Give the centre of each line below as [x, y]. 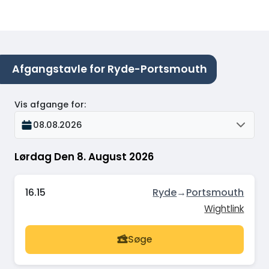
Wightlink [224, 208]
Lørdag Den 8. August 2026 [84, 157]
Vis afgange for [49, 105]
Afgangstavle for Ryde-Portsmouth [110, 69]
